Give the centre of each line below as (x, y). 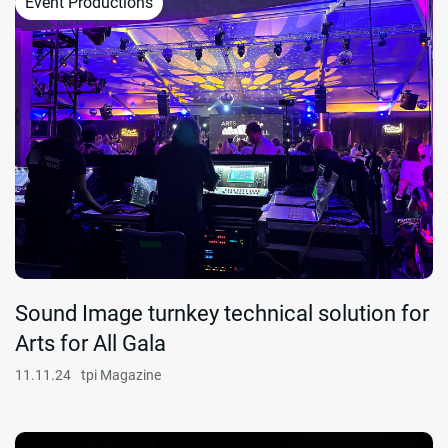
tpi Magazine (121, 375)
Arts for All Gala (90, 344)
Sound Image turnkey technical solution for (222, 314)
